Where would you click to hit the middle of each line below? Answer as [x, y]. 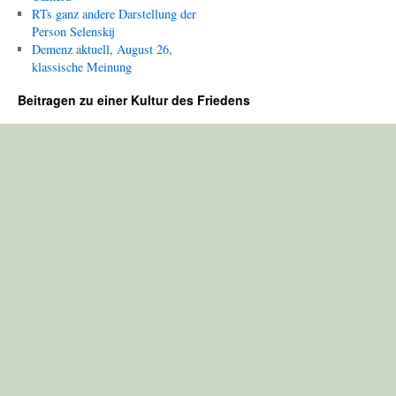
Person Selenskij [73, 31]
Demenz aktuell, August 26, [102, 49]
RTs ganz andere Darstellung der [114, 14]
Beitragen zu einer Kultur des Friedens [134, 100]
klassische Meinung [81, 67]
